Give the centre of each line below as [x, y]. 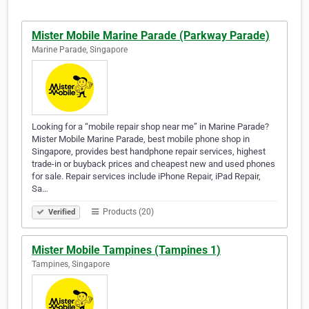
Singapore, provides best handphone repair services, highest [149, 152]
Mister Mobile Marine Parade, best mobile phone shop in [141, 139]
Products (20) [127, 212]
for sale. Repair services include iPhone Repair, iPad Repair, [146, 177]
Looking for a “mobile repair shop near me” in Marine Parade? [150, 127]
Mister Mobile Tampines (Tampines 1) [126, 250]
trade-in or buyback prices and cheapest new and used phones [153, 164]
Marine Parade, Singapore [80, 50]
